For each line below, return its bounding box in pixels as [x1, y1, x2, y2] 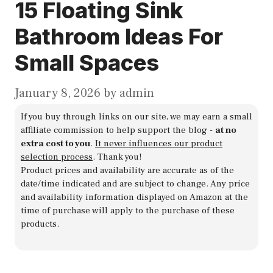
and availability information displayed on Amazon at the [21, 191, 248, 203]
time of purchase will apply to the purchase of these [21, 204, 235, 216]
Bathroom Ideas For [15, 23, 223, 50]
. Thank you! [93, 151, 141, 163]
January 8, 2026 [15, 85, 101, 101]
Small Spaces [15, 49, 159, 76]
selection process [21, 151, 93, 163]
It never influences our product [95, 137, 222, 149]
